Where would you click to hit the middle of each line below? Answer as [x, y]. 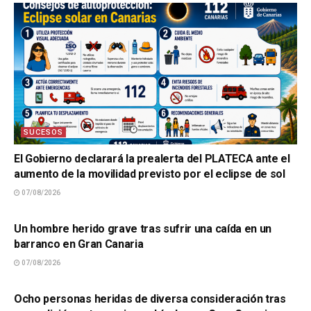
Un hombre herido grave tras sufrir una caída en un [143, 229]
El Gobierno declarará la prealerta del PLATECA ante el [152, 159]
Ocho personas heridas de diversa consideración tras [150, 299]
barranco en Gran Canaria [79, 244]
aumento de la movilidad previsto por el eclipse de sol [150, 174]
